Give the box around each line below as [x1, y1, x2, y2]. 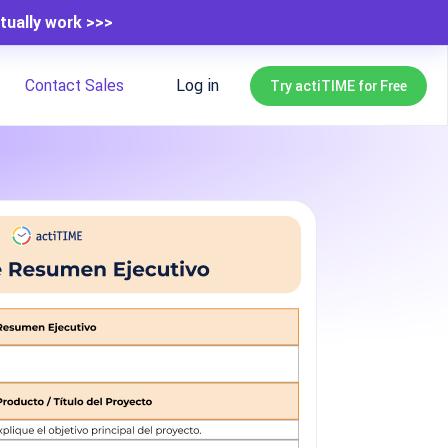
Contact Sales [25, 75, 124, 95]
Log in [176, 75, 219, 95]
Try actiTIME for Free [270, 76, 407, 95]
